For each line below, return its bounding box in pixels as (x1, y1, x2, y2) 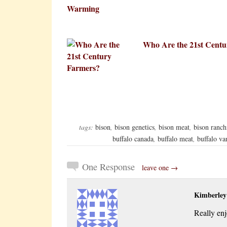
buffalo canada (112, 134, 154, 143)
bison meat (159, 122, 190, 132)
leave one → (142, 163, 178, 172)
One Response (82, 161, 135, 173)
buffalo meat (158, 134, 193, 143)
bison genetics (115, 122, 155, 132)
